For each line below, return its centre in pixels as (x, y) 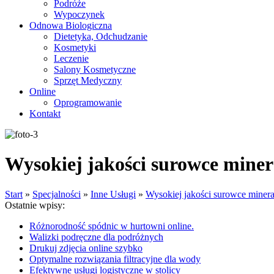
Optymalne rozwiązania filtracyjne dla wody (115, 259)
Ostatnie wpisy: (35, 205)
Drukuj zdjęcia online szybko (86, 248)
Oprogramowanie (88, 102)
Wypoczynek (79, 14)
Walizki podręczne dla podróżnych (96, 237)
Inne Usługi (113, 194)
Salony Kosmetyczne (95, 69)
